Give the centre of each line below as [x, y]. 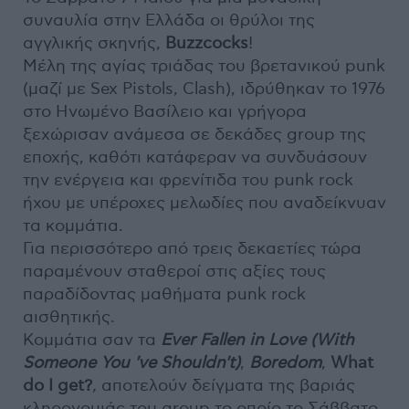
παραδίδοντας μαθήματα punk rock [164, 295]
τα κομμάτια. [73, 226]
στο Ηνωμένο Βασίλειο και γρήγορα [165, 112]
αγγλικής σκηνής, [94, 44]
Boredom [285, 363]
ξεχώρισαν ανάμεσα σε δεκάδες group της [194, 135]
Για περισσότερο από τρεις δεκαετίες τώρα [192, 249]
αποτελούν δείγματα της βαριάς [226, 386]
